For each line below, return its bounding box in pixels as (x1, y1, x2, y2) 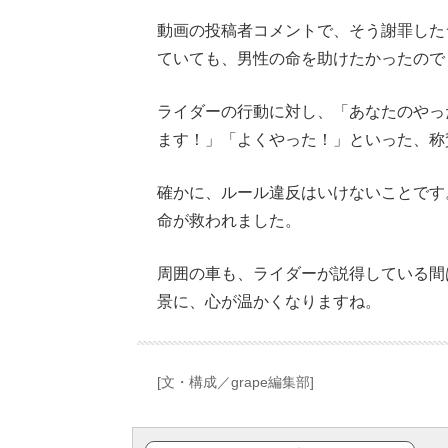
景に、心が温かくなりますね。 (157, 292, 381, 310)
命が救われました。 (157, 211, 301, 229)
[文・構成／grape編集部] (157, 373, 314, 390)
